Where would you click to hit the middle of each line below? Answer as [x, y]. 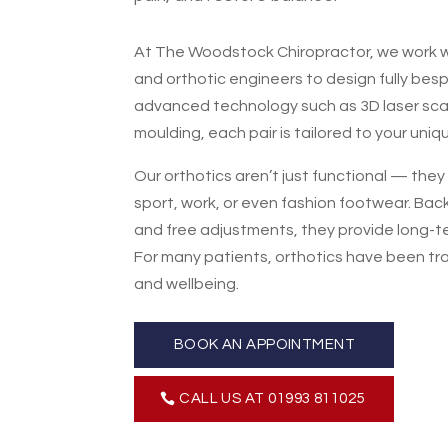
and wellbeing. [187, 283]
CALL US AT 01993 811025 [272, 399]
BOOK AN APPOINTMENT [264, 345]
